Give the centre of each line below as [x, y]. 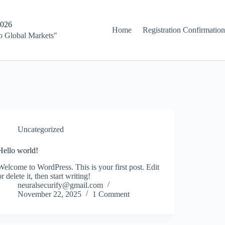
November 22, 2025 [50, 194]
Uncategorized [41, 129]
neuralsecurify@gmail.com [61, 185]
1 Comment [111, 194]
